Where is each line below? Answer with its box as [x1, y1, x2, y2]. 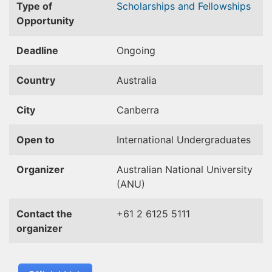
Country [16, 74, 55, 86]
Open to [16, 134, 55, 146]
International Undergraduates [117, 134, 251, 146]
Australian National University [117, 163, 253, 175]
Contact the [16, 208, 72, 220]
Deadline [16, 44, 58, 56]
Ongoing [117, 44, 155, 56]
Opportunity [16, 15, 74, 27]
